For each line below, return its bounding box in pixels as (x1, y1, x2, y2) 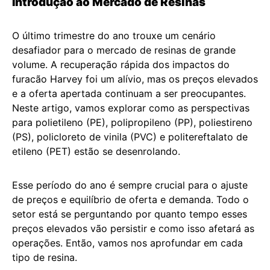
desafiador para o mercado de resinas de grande (12, 44, 236, 56)
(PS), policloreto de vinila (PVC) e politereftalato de (12, 131, 248, 143)
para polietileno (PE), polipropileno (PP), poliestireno (12, 116, 253, 128)
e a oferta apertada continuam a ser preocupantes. (12, 87, 246, 99)
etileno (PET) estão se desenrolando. (12, 145, 180, 157)
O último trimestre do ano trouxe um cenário (12, 30, 216, 42)
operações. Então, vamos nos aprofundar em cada (12, 237, 243, 249)
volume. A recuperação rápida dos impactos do (12, 58, 230, 71)
